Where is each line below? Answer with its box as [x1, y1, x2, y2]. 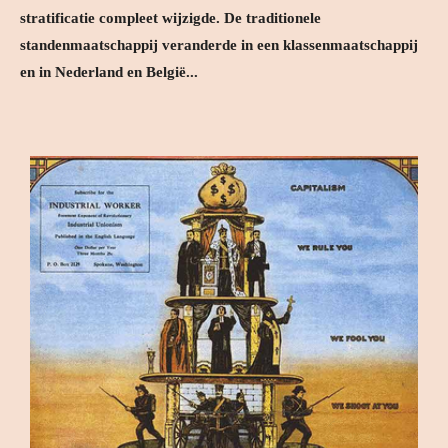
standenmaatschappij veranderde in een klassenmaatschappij [20, 37, 418, 53]
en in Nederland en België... [20, 64, 198, 80]
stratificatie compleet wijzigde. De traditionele [20, 10, 321, 26]
